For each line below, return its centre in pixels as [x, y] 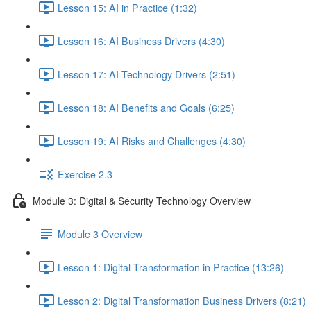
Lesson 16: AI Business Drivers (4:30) [141, 41]
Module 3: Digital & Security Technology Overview [142, 200]
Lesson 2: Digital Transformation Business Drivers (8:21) [182, 300]
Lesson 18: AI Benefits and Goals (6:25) [146, 107]
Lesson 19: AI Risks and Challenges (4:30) [152, 141]
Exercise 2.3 [85, 174]
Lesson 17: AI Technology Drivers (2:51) [146, 74]
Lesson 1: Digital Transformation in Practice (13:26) [171, 267]
